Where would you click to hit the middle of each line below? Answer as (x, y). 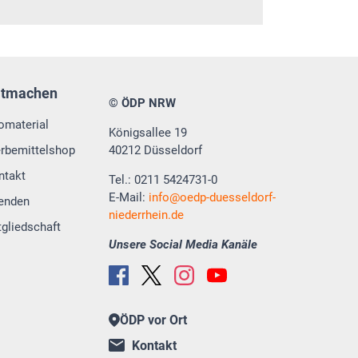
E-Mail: (129, 198)
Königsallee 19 (148, 133)
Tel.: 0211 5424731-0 (163, 180)
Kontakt (154, 346)
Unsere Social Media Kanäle (183, 245)
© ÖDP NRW (142, 103)
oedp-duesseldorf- (228, 198)
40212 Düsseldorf (155, 151)
